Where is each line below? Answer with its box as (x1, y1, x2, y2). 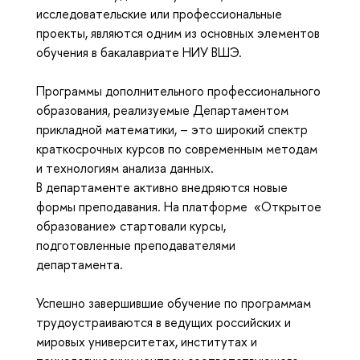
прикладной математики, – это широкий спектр (36, 120, 308, 138)
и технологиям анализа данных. (36, 158, 214, 177)
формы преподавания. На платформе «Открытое (36, 197, 321, 215)
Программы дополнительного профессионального (36, 81, 321, 100)
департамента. (36, 255, 126, 273)
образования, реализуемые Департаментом (36, 100, 288, 119)
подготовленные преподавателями (36, 235, 235, 254)
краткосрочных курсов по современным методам (36, 139, 317, 157)
